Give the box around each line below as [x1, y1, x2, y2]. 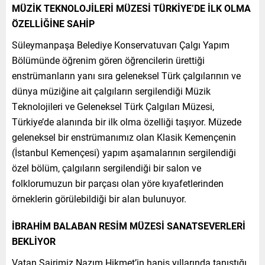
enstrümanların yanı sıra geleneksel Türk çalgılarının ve [12, 69, 241, 82]
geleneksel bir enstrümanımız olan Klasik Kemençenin [12, 130, 236, 143]
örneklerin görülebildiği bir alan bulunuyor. [12, 192, 186, 205]
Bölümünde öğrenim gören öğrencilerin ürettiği [12, 53, 205, 66]
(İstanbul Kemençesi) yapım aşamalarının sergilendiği [12, 146, 236, 159]
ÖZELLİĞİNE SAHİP [12, 17, 95, 30]
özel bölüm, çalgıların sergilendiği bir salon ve [12, 161, 201, 174]
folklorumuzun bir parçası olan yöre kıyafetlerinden [12, 176, 224, 189]
